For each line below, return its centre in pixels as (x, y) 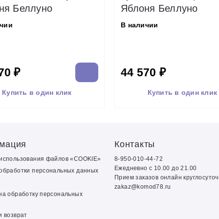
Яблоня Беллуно (159, 8)
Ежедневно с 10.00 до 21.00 (156, 168)
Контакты (135, 144)
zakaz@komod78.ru (143, 187)
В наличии (140, 25)
